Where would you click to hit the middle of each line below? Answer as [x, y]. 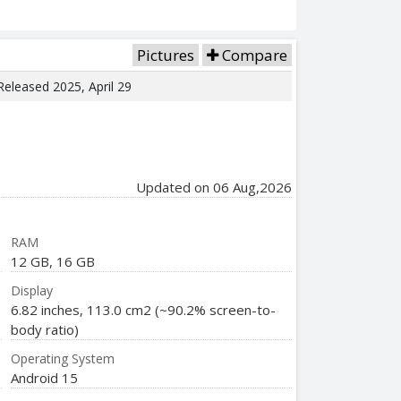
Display [32, 290]
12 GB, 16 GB [53, 261]
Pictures [166, 55]
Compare [253, 55]
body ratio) [45, 329]
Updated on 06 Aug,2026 [214, 187]
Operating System [63, 358]
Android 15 [45, 377]
